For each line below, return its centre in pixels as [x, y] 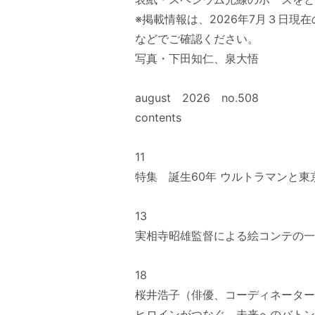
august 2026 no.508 [197, 98]
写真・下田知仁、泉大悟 [197, 58]
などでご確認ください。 [197, 39]
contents [158, 117]
